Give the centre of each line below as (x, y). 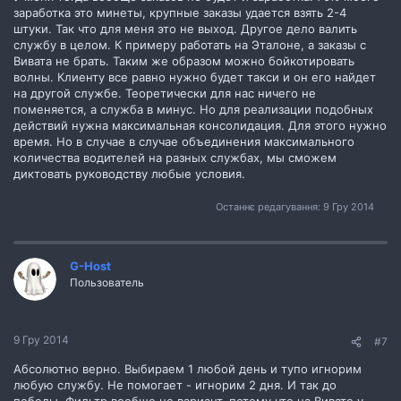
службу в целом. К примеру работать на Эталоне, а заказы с (190, 45)
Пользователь (107, 282)
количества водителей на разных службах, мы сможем (175, 158)
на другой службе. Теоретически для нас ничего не (165, 93)
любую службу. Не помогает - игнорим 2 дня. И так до (175, 385)
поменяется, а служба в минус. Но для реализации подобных (193, 109)
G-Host (90, 265)
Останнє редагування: (269, 206)
